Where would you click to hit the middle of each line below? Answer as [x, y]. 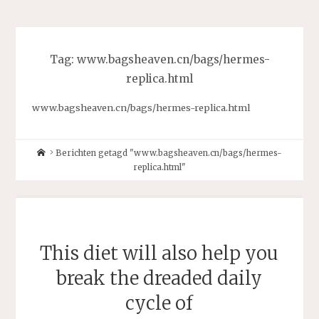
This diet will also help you [159, 253]
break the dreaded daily [159, 278]
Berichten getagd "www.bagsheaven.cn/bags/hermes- [169, 153]
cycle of [159, 303]
